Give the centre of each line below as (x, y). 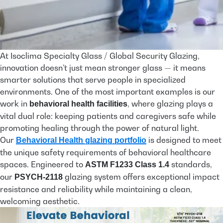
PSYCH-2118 (39, 177)
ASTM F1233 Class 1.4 (127, 165)
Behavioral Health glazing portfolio (81, 140)
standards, (191, 165)
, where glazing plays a (170, 104)
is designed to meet (184, 140)
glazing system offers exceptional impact (141, 177)
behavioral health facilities (78, 104)
